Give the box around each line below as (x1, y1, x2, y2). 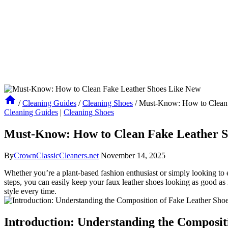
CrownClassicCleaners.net (14, 151, 99, 160)
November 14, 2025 (101, 151, 165, 160)
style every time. (4, 186, 56, 195)
